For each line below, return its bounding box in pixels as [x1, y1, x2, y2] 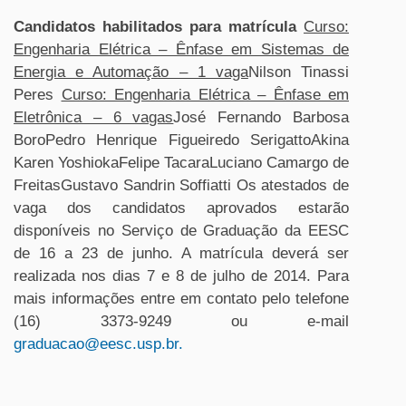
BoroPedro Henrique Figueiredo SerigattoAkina [14, 131, 349, 149]
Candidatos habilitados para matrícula [14, 18, 296, 35]
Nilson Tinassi [247, 63, 350, 81]
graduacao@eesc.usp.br [14, 335, 179, 353]
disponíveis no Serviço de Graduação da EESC [14, 222, 349, 239]
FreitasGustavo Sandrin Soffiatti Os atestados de [14, 177, 349, 194]
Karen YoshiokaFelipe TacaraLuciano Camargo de [14, 154, 349, 171]
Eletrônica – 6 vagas [14, 109, 174, 126]
